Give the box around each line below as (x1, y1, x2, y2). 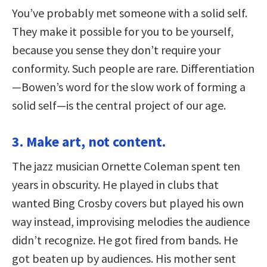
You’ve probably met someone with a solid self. (12, 5, 247, 20)
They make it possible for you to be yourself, (12, 23, 234, 39)
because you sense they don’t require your (12, 42, 221, 57)
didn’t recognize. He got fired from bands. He (12, 232, 238, 247)
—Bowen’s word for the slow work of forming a (12, 79, 246, 94)
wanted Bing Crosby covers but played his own (12, 195, 244, 210)
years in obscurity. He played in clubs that (12, 176, 219, 192)
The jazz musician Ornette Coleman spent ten (12, 158, 240, 173)
